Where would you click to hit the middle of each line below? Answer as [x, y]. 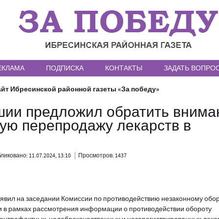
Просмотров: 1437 [103, 156]
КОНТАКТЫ [124, 68]
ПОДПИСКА [65, 68]
